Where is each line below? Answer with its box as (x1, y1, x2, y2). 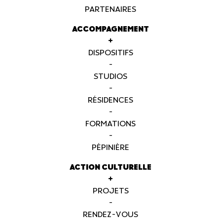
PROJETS (92, 186, 129, 196)
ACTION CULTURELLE (70, 163, 151, 172)
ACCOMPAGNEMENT (72, 25, 149, 34)
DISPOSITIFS (88, 48, 133, 58)
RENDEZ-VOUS (83, 210, 138, 220)
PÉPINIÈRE (92, 143, 129, 152)
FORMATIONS (85, 119, 136, 129)
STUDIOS (94, 72, 127, 81)
